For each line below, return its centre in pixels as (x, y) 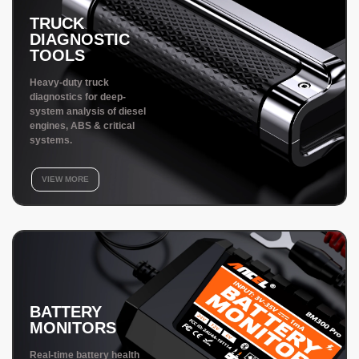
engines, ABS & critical (82, 125)
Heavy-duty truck (69, 82)
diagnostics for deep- (78, 97)
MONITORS (73, 327)
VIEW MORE (65, 179)
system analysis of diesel (88, 111)
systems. (51, 140)
